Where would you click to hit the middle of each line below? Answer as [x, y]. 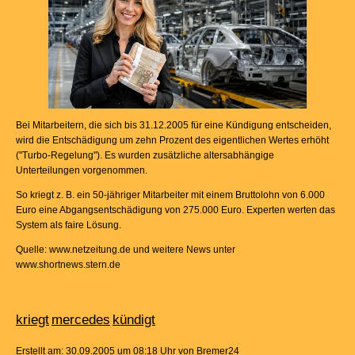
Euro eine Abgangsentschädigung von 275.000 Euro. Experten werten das [176, 210]
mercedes [81, 320]
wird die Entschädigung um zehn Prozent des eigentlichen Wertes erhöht [172, 141]
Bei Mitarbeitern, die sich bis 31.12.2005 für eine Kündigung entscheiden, [174, 126]
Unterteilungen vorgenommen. [82, 171]
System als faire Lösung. [69, 225]
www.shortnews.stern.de [68, 265]
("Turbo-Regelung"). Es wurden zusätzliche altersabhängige [145, 156]
